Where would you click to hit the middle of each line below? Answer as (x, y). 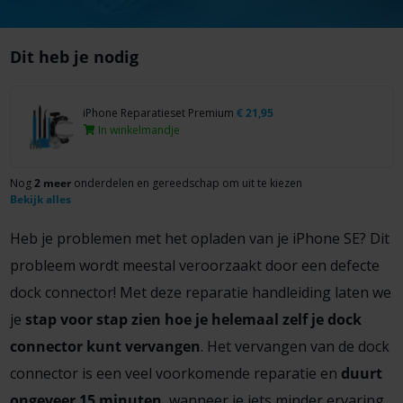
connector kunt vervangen (105, 346)
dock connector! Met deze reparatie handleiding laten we (200, 292)
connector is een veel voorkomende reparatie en (175, 373)
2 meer (52, 183)
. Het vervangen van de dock (295, 346)
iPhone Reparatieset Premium (159, 112)
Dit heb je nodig (74, 57)
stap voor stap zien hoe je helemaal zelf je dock (193, 319)
